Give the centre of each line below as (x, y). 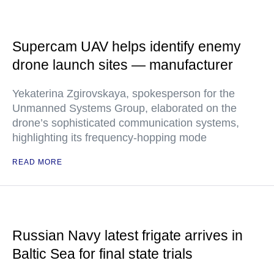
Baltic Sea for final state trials (102, 254)
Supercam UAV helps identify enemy (127, 47)
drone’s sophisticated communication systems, (126, 123)
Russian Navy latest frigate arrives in (128, 236)
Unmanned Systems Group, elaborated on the (124, 109)
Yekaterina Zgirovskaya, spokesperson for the (124, 94)
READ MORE (37, 162)
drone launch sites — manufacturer (123, 65)
